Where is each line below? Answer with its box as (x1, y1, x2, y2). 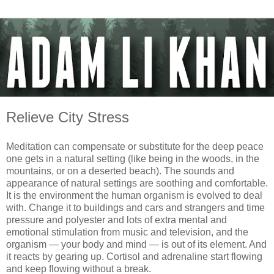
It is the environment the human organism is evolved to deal (6, 190, 262, 201)
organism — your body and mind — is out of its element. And (6, 239, 267, 250)
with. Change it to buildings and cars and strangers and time (6, 202, 265, 213)
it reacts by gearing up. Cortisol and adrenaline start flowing (6, 251, 262, 262)
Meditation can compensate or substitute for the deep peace (6, 141, 264, 152)
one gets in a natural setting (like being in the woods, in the (6, 153, 259, 164)
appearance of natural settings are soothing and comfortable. (6, 177, 268, 188)
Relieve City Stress (6, 109, 129, 126)
